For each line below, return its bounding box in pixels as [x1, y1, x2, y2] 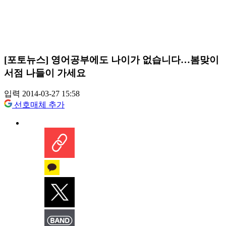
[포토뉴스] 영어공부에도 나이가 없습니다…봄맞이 [4, 54, 219, 65]
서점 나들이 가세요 [4, 67, 86, 78]
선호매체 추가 [14, 100, 65, 109]
